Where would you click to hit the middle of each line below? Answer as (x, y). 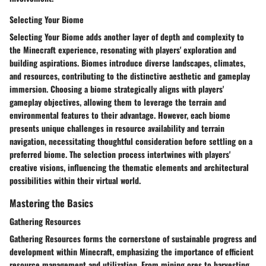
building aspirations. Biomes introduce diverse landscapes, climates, (127, 62)
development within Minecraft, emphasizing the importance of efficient (132, 251)
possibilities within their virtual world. (75, 180)
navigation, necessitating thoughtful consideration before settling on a (131, 141)
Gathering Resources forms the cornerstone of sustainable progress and (133, 238)
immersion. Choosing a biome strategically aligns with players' (117, 88)
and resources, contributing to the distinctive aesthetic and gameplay (130, 75)
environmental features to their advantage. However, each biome (120, 115)
